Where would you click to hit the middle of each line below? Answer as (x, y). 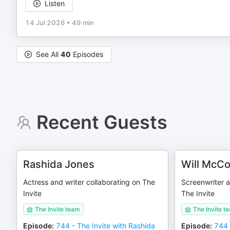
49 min (83, 23)
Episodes (87, 54)
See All (48, 54)
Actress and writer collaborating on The (89, 182)
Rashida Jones (59, 164)
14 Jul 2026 (45, 23)
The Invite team (57, 209)
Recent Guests (102, 122)
